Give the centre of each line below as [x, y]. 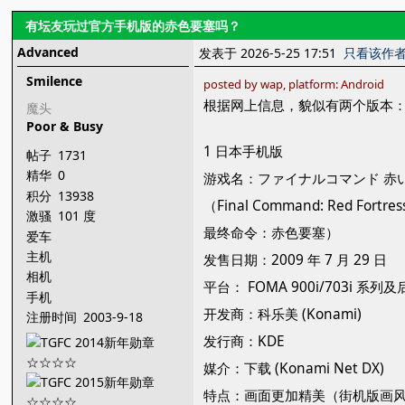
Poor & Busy [65, 126]
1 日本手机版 [244, 151]
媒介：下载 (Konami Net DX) [294, 368]
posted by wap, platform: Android [294, 84]
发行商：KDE [245, 341]
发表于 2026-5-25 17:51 [272, 53]
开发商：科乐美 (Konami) [283, 314]
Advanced [48, 52]
